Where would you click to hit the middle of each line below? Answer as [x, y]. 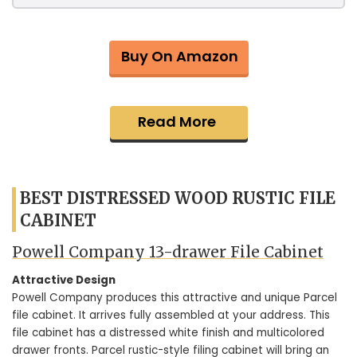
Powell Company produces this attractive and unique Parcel [175, 298]
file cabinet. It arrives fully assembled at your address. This [171, 315]
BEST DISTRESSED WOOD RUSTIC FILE [178, 198]
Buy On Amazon [179, 56]
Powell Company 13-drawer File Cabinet [168, 251]
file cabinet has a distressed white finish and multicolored [168, 333]
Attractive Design [64, 280]
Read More [177, 121]
